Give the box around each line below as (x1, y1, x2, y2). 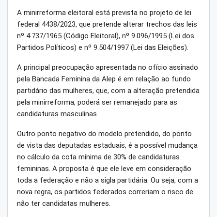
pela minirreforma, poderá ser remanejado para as (17, 98, 177, 107)
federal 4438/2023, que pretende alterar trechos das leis (17, 20, 197, 29)
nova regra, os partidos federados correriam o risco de (17, 187, 193, 197)
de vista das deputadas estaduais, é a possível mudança (17, 141, 198, 150)
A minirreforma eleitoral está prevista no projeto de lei (17, 8, 191, 17)
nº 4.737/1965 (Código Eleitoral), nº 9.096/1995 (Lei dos (17, 31, 194, 41)
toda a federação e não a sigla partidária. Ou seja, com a (17, 176, 198, 185)
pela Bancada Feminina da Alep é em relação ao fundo (17, 75, 191, 84)
